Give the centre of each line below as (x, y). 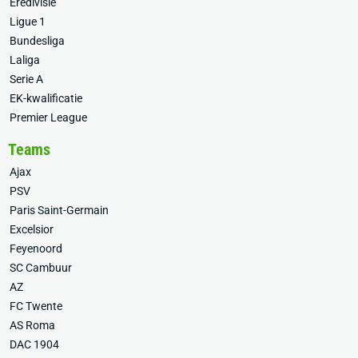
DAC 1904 (34, 344)
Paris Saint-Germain (59, 210)
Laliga (25, 60)
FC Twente (36, 306)
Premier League (48, 117)
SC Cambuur (41, 268)
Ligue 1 (28, 22)
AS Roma (32, 325)
